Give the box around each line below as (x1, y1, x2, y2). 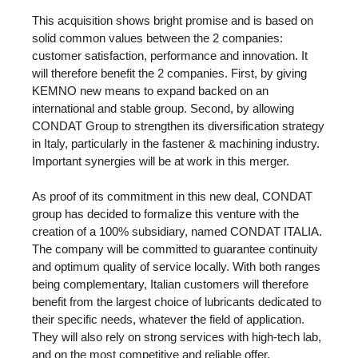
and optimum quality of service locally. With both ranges (32, 260, 320, 274)
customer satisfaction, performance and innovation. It (32, 48, 308, 62)
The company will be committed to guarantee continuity (32, 242, 318, 257)
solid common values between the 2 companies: (32, 30, 283, 45)
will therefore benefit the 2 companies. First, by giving (32, 66, 307, 80)
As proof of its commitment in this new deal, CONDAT (32, 189, 312, 204)
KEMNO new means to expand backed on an (32, 83, 268, 97)
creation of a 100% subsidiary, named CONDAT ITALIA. (32, 225, 322, 239)
